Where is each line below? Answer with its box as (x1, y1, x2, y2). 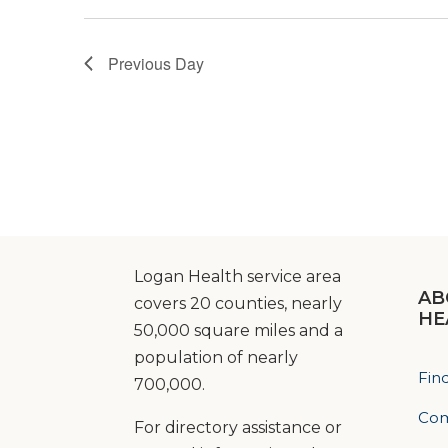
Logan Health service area (134, 266, 342, 286)
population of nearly (134, 347, 299, 367)
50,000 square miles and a (134, 320, 344, 340)
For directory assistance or (134, 417, 343, 437)
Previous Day (108, 52, 204, 75)
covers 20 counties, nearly (134, 293, 343, 313)
